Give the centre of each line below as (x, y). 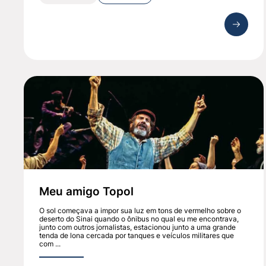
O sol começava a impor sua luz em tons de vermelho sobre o (140, 211)
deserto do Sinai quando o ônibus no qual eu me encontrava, (139, 219)
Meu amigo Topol (87, 191)
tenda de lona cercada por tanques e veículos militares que (137, 236)
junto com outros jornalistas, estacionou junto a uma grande (138, 227)
